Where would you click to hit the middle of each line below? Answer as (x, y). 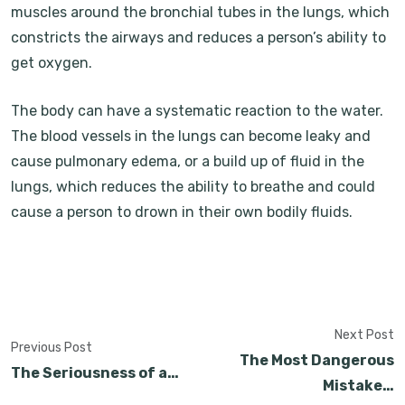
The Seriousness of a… (95, 373)
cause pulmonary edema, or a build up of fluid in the (188, 161)
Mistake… (358, 386)
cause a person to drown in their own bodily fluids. (182, 212)
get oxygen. (52, 63)
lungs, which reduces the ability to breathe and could (193, 187)
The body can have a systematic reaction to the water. (197, 111)
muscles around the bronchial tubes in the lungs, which (200, 12)
